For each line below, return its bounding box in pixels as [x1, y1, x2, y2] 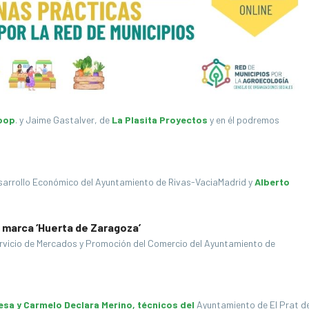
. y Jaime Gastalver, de [15, 113, 112, 126]
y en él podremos [208, 113, 279, 126]
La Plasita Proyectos [112, 113, 208, 126]
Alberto [255, 175, 290, 188]
